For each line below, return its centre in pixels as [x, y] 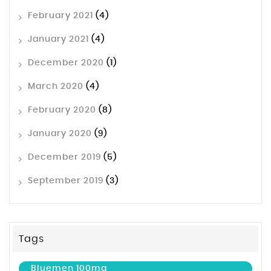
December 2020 [66, 63]
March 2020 [56, 87]
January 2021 [58, 40]
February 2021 [60, 16]
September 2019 [66, 181]
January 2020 [60, 134]
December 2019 [64, 158]
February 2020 [62, 110]
